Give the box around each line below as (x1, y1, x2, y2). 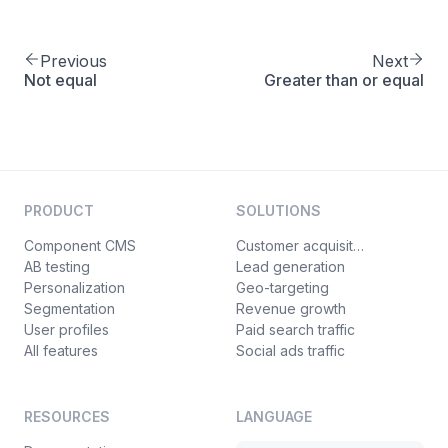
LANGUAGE (236, 408, 312, 425)
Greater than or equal (264, 70, 424, 90)
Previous (40, 51, 107, 71)
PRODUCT (24, 202, 94, 219)
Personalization (24, 279, 125, 296)
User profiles (24, 321, 109, 338)
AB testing (24, 258, 90, 275)
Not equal (24, 70, 97, 90)
